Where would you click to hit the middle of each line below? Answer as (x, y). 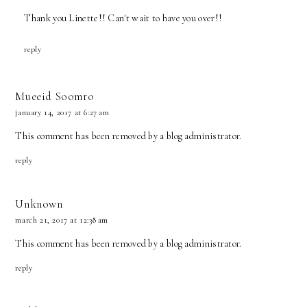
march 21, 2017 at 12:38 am (62, 220)
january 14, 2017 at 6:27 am (62, 112)
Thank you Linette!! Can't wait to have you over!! (123, 19)
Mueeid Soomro (55, 96)
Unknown (39, 204)
